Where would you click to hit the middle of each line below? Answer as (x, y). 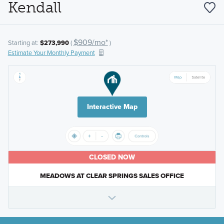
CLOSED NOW (112, 157)
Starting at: (24, 43)
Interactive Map (112, 107)
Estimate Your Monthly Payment (51, 53)
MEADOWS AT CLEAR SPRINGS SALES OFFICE (112, 176)
